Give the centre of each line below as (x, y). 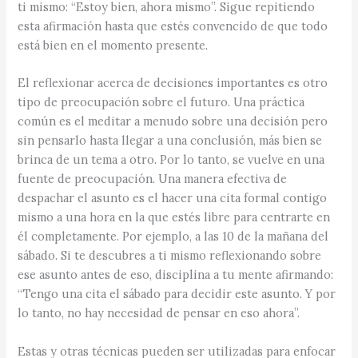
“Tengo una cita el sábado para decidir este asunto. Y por (177, 294)
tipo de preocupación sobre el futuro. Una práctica (161, 102)
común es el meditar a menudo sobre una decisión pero (173, 121)
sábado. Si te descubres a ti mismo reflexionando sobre (170, 256)
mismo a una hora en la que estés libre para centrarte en (174, 217)
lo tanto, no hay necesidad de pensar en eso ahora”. (159, 313)
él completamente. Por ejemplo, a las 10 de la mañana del (173, 237)
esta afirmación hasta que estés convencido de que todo (173, 26)
